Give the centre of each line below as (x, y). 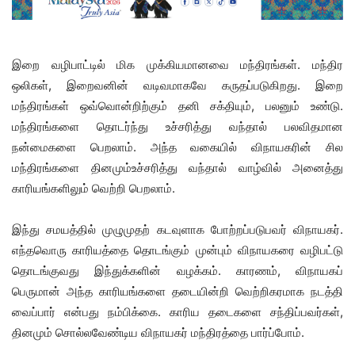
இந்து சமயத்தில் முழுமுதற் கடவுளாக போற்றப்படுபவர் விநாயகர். (177, 229)
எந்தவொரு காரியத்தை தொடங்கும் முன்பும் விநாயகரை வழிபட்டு (177, 250)
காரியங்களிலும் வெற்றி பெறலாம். (94, 188)
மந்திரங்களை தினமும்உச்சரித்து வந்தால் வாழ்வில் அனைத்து (177, 167)
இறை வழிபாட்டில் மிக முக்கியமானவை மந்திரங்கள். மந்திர (177, 64)
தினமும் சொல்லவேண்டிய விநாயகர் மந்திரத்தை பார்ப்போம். (158, 332)
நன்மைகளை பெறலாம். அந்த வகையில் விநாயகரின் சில (177, 147)
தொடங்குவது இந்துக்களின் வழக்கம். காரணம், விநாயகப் (177, 270)
